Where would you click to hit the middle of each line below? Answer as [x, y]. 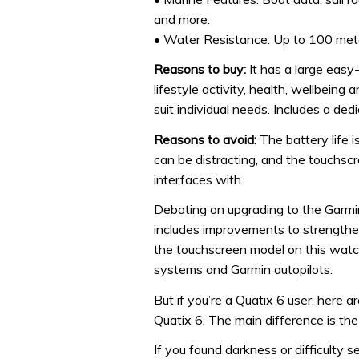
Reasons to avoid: [207, 139]
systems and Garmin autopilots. [243, 270]
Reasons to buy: [200, 69]
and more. [182, 19]
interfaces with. [199, 179]
